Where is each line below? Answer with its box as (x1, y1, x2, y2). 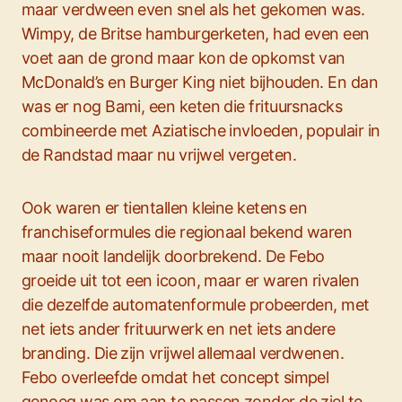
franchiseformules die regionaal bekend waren (22, 223, 353, 241)
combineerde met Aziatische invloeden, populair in (22, 121, 380, 140)
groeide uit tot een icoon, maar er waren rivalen (22, 271, 360, 290)
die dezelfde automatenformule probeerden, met (22, 295, 370, 314)
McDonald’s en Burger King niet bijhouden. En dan (22, 73, 379, 92)
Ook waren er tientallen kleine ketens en (22, 198, 308, 217)
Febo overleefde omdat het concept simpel (22, 368, 329, 387)
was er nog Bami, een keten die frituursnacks (22, 97, 343, 116)
